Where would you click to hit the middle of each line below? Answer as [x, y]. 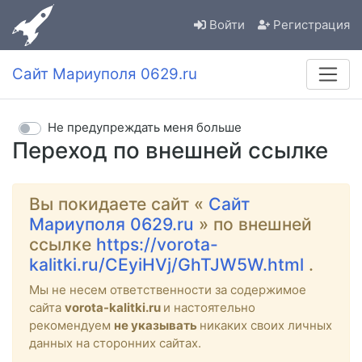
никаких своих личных [266, 325]
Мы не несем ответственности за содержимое [168, 289]
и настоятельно [209, 307]
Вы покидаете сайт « [119, 204]
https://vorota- [157, 244]
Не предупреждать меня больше [145, 128]
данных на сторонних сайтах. [115, 343]
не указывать [157, 325]
